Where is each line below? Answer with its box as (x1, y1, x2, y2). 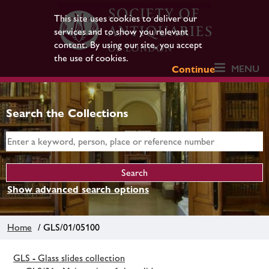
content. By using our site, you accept (53, 39, 202, 50)
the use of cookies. (53, 52, 128, 64)
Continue (172, 64, 216, 75)
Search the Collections (6, 106, 128, 119)
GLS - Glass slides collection (13, 252, 125, 264)
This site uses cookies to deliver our (53, 13, 197, 24)
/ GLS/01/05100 (33, 221, 100, 233)
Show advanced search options (7, 184, 149, 195)
